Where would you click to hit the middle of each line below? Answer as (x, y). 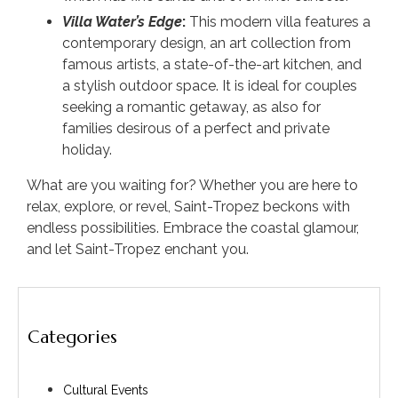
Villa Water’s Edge (122, 21)
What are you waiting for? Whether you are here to (192, 185)
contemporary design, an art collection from (207, 43)
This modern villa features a (278, 21)
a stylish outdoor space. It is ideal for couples (210, 85)
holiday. (87, 149)
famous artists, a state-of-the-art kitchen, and (212, 64)
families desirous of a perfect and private (196, 128)
